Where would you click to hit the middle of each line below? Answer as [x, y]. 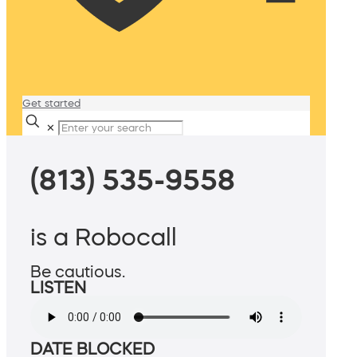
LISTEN [58, 288]
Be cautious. [78, 272]
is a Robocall [104, 237]
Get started [51, 103]
